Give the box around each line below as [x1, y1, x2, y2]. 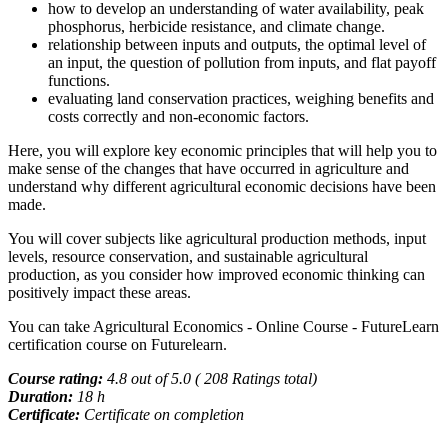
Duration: [8, 387, 77, 405]
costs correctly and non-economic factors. [48, 107, 309, 125]
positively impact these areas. [8, 283, 191, 301]
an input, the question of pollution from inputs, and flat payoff [48, 53, 436, 71]
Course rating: [8, 369, 107, 387]
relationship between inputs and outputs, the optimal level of [48, 35, 426, 53]
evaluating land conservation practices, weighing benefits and [48, 89, 434, 107]
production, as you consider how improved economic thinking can [8, 265, 425, 283]
